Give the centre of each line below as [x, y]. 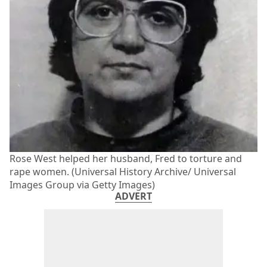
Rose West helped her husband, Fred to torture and [126, 159]
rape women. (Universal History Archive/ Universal [123, 172]
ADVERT [133, 196]
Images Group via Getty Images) [82, 185]
